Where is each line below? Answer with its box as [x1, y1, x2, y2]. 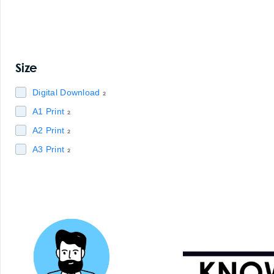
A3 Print [32, 144, 65, 154]
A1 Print [32, 106, 65, 116]
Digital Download [32, 87, 100, 97]
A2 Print [32, 125, 65, 135]
